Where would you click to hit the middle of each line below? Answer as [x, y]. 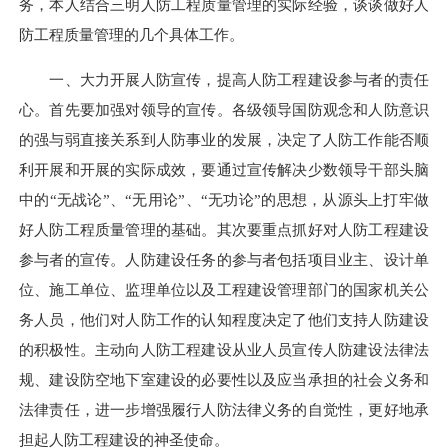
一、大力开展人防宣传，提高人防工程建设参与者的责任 [224, 79]
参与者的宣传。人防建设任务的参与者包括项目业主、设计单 [224, 259]
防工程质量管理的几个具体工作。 [131, 35]
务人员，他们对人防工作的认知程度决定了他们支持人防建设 [224, 319]
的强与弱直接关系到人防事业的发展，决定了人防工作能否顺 [224, 139]
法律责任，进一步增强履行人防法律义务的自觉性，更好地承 [224, 409]
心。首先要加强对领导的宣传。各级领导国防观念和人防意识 [224, 109]
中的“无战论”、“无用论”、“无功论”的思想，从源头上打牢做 [224, 199]
